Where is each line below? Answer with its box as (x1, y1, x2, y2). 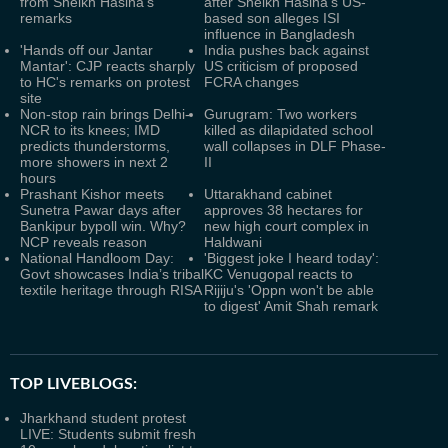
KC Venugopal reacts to (204, 266, 353, 282)
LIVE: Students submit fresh (20, 426, 196, 442)
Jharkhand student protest (20, 410, 186, 426)
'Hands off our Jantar (20, 42, 153, 58)
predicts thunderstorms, (20, 138, 170, 154)
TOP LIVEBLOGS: (10, 376, 137, 392)
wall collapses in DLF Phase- (204, 138, 386, 154)
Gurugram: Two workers (204, 106, 357, 122)
